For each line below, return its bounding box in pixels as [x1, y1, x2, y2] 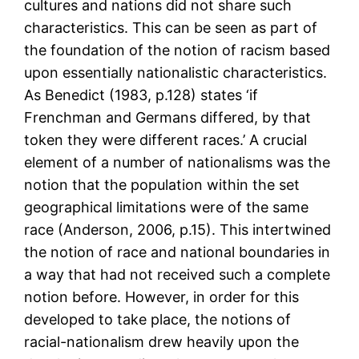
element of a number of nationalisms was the [24, 154, 331, 171]
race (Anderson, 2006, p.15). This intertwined [24, 221, 332, 239]
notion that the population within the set [24, 176, 301, 194]
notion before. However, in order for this [24, 288, 300, 306]
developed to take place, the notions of [24, 311, 292, 329]
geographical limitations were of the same [24, 199, 309, 216]
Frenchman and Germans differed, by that [24, 109, 312, 127]
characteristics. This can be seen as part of [24, 19, 318, 37]
